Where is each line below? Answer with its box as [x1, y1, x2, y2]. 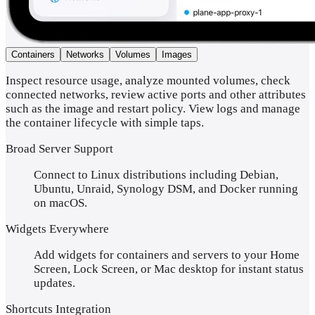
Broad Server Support [6, 141, 113, 155]
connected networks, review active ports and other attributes [6, 87, 306, 101]
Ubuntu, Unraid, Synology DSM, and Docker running [34, 181, 298, 195]
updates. [34, 276, 75, 290]
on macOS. [34, 195, 87, 210]
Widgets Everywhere [6, 221, 109, 236]
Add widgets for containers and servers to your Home [34, 247, 300, 262]
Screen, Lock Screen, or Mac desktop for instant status [34, 262, 304, 276]
